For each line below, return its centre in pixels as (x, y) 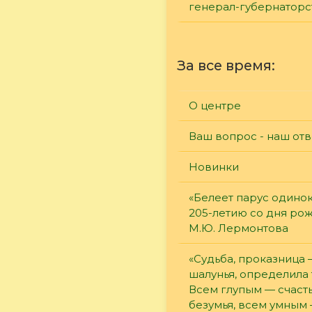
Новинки (214, 166)
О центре (215, 105)
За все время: (226, 65)
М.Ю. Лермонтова (239, 228)
